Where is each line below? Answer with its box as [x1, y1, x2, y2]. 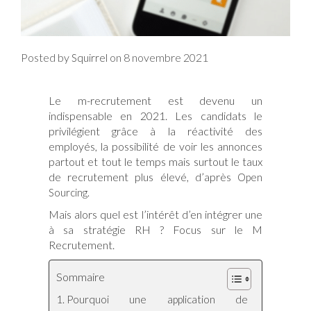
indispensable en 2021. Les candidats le [49, 108, 262, 122]
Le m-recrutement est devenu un [49, 93, 262, 107]
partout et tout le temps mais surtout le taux [49, 154, 262, 168]
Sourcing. [49, 185, 90, 199]
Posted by [21, 50, 72, 64]
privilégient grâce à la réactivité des [49, 124, 262, 137]
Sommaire [56, 269, 105, 283]
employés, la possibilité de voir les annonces [49, 139, 262, 153]
